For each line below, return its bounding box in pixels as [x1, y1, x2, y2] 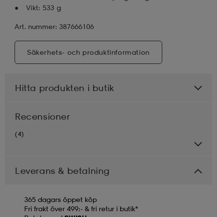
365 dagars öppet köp [24, 195, 97, 203]
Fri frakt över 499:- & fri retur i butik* [24, 204, 138, 213]
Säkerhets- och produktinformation [27, 47, 150, 56]
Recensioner [15, 110, 70, 122]
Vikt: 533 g [26, 3, 62, 12]
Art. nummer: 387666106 [15, 22, 94, 31]
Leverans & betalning [15, 165, 110, 176]
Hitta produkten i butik [15, 82, 114, 93]
